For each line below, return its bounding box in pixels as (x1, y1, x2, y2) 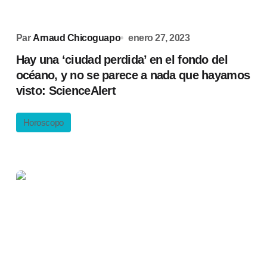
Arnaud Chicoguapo (33, 33, 121, 43)
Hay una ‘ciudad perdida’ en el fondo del (15, 53, 228, 66)
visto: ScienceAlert (15, 84, 116, 97)
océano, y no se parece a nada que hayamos (15, 69, 250, 82)
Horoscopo (23, 117, 64, 128)
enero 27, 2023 (128, 33, 190, 43)
